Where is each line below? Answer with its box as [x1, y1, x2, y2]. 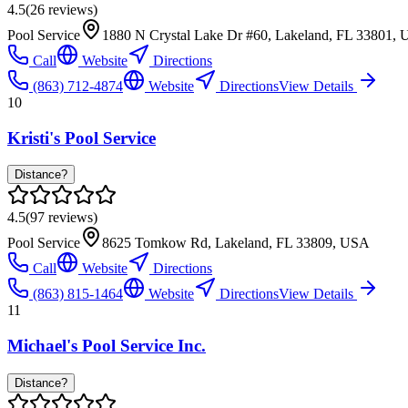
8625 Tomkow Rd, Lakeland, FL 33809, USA [102, 235, 370, 251]
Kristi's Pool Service [7, 127, 156, 148]
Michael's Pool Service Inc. [7, 335, 206, 355]
